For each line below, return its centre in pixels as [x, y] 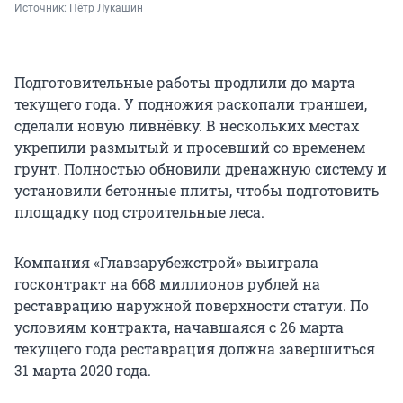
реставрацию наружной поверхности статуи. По [192, 306]
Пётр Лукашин [106, 9]
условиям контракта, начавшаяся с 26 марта [179, 327]
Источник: [42, 9]
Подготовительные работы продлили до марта [185, 83]
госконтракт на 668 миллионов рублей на [167, 284]
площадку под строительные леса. [139, 212]
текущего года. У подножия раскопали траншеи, [191, 104]
